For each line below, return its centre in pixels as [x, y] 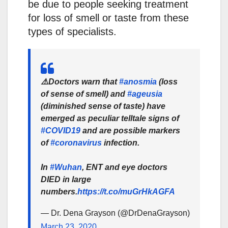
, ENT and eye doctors [125, 167]
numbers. [59, 191]
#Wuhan [66, 167]
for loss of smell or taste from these [108, 18]
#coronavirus [76, 142]
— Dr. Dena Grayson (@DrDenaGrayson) [115, 213]
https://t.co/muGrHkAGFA [126, 191]
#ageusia [145, 94]
